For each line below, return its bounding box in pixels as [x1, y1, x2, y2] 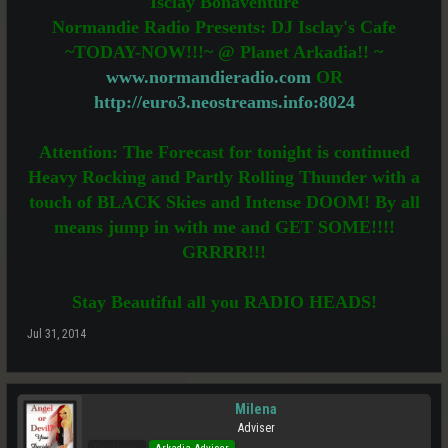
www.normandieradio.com [105, 67, 311, 87]
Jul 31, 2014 [27, 327, 86, 341]
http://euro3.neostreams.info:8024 [93, 92, 355, 112]
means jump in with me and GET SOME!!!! [53, 217, 395, 237]
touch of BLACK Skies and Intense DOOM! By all [28, 192, 420, 212]
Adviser [237, 421, 275, 435]
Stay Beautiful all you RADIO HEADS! [71, 292, 377, 312]
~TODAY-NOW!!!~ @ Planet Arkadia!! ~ [65, 42, 383, 62]
